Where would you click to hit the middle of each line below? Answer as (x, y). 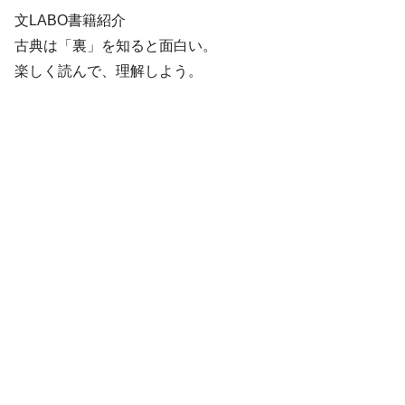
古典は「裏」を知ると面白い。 (116, 46)
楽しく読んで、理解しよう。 (108, 71)
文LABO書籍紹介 (70, 21)
